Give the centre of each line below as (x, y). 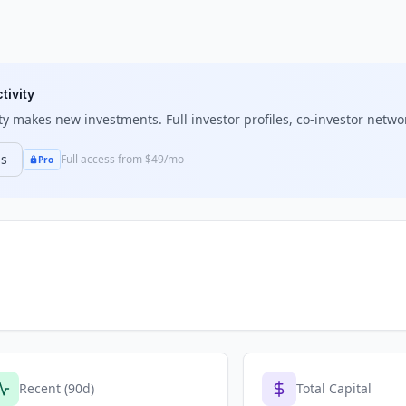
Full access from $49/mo (122, 159)
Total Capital (334, 388)
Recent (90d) (57, 388)
